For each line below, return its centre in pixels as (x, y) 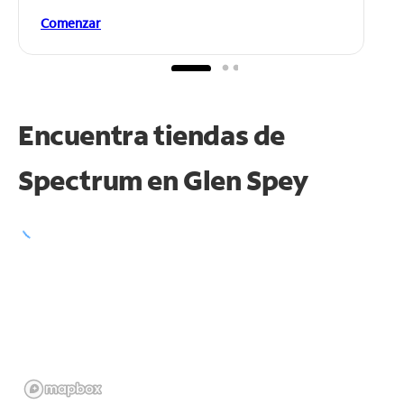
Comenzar (71, 23)
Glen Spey (246, 179)
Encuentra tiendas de (152, 134)
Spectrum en (101, 179)
